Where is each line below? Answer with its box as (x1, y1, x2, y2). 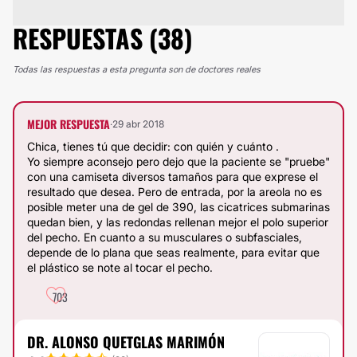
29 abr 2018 (112, 118, 164, 130)
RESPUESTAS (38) (13, 19, 193, 57)
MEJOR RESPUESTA (27, 116, 110, 132)
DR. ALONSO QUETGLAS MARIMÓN (27, 331, 225, 352)
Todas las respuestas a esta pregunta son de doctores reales (13, 64, 261, 75)
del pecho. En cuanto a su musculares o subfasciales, (27, 230, 302, 244)
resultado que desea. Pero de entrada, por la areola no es (27, 185, 322, 198)
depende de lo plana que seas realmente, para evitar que (27, 245, 320, 259)
